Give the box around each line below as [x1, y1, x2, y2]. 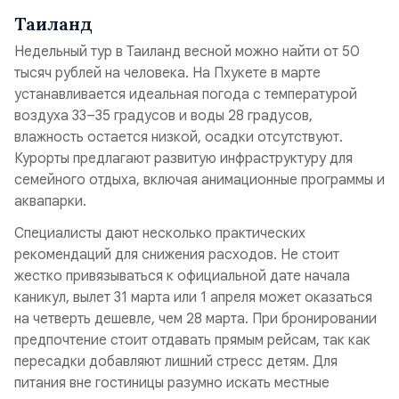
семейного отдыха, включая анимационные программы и [14, 171, 385, 189]
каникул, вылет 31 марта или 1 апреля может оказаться [14, 289, 372, 306]
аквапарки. [14, 192, 86, 210]
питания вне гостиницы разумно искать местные [14, 374, 330, 392]
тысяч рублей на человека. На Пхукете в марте [14, 64, 321, 82]
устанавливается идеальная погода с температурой [14, 85, 357, 103]
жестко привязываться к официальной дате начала [14, 267, 350, 285]
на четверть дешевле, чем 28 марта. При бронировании [14, 310, 377, 328]
